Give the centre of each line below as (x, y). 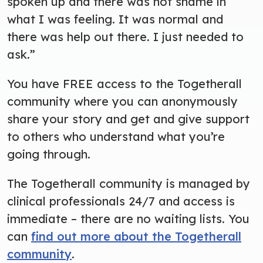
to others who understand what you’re (116, 136)
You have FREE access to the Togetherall (124, 83)
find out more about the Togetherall (136, 236)
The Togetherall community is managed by (129, 183)
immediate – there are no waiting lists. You (128, 218)
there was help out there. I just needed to (125, 36)
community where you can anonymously (122, 101)
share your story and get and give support (128, 119)
